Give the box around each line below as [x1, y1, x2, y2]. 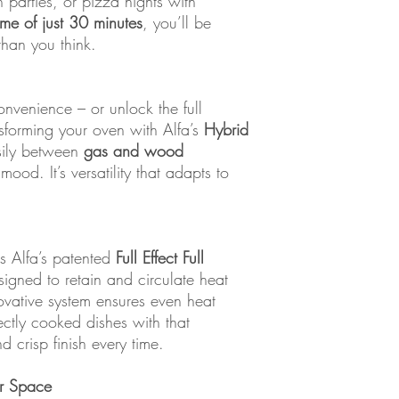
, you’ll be [142, 12, 211, 33]
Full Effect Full [116, 247, 204, 268]
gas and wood [84, 140, 183, 161]
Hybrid [204, 118, 248, 140]
